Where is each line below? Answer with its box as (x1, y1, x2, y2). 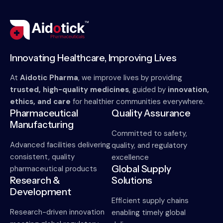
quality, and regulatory (111, 140, 187, 150)
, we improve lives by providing (78, 72, 182, 83)
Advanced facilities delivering (10, 139, 111, 150)
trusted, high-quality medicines (10, 84, 129, 95)
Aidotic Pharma (20, 72, 78, 83)
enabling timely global (111, 207, 186, 218)
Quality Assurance (111, 107, 191, 119)
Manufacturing (10, 118, 74, 130)
